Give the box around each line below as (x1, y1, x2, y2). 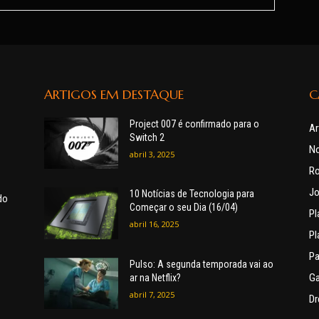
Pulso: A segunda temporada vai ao (129, 258, 273, 270)
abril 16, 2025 (129, 219, 179, 230)
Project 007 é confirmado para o (129, 117, 259, 130)
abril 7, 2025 (129, 288, 174, 300)
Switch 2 (129, 131, 164, 143)
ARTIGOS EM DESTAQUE (44, 85, 184, 103)
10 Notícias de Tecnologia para (129, 188, 254, 200)
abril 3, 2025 (129, 148, 174, 159)
